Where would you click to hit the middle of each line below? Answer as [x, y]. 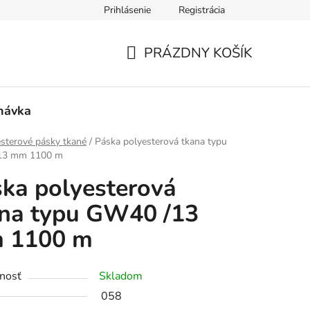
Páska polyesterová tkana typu [161, 142]
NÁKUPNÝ [159, 69]
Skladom [121, 276]
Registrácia [202, 10]
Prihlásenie [127, 10]
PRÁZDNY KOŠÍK [198, 53]
